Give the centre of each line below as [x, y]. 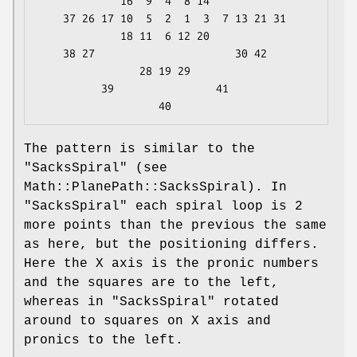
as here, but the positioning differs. [171, 245]
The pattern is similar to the [139, 149]
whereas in [68, 302]
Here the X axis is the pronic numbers [171, 264]
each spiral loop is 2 [215, 207]
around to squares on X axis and [147, 322]
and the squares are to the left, [151, 283]
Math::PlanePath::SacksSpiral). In [155, 188]
